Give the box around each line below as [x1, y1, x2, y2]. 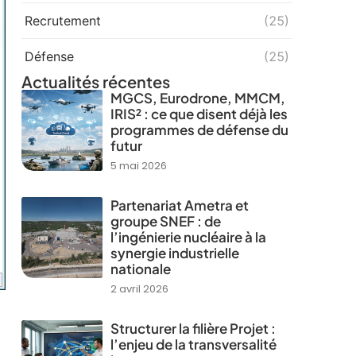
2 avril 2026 [110, 281, 168, 296]
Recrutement [24, 12, 101, 29]
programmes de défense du [110, 120, 288, 138]
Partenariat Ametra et [110, 195, 249, 214]
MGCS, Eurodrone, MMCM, [110, 88, 285, 106]
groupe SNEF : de [110, 211, 221, 230]
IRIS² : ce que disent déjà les [110, 104, 288, 122]
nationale [110, 259, 171, 277]
